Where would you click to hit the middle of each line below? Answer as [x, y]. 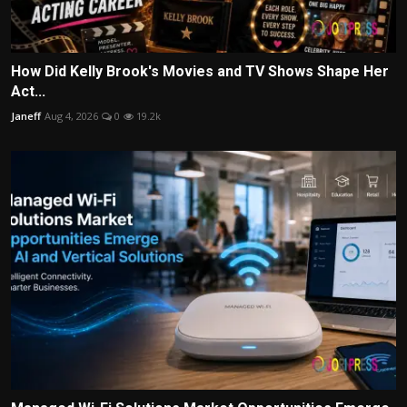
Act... [28, 92]
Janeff [26, 116]
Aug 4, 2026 [71, 116]
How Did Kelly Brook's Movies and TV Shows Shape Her [200, 72]
